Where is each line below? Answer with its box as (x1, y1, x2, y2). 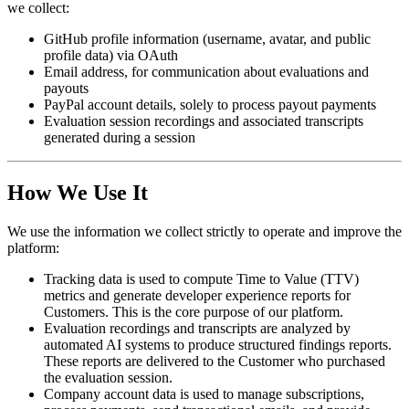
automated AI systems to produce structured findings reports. (44, 337, 392, 353)
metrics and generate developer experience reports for (44, 288, 351, 304)
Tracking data (44, 271, 122, 288)
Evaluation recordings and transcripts (44, 320, 257, 337)
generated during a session (44, 130, 195, 146)
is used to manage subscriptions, (176, 386, 364, 403)
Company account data (44, 386, 176, 403)
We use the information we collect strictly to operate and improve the (7, 224, 402, 240)
